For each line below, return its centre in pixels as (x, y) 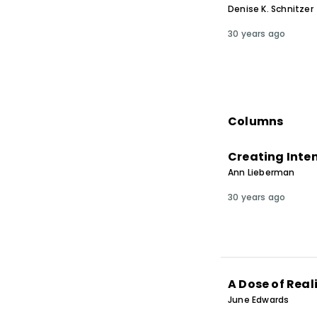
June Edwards (258, 300)
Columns (255, 121)
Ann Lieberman (261, 172)
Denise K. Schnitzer (270, 9)
